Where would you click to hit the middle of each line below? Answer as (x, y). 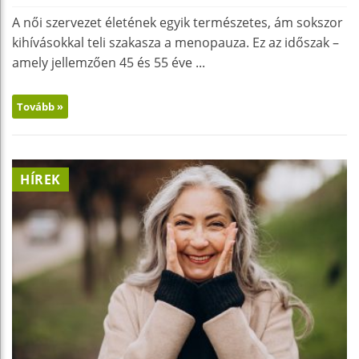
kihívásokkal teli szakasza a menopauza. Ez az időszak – (175, 43)
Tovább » (40, 107)
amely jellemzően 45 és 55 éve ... (109, 63)
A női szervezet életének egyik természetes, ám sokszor (177, 23)
